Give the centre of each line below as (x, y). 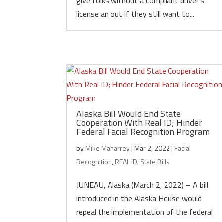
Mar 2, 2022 (152, 148)
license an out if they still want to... (136, 14)
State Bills (155, 161)
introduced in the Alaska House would (139, 198)
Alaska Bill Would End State (129, 114)
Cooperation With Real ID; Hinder (139, 123)
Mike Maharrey (108, 148)
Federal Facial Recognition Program (143, 132)
